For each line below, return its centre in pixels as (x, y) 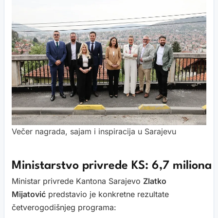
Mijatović (29, 194)
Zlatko (155, 181)
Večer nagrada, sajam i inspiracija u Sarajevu (94, 131)
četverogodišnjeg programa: (64, 207)
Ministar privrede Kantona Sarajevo (77, 181)
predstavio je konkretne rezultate (107, 194)
